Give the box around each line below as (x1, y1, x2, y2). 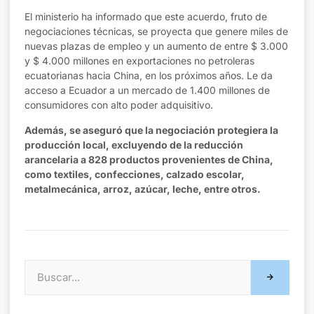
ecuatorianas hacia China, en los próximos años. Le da (25, 69, 273, 82)
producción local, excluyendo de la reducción (25, 138, 243, 151)
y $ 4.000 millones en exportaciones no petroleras (25, 55, 254, 67)
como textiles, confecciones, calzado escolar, (25, 168, 245, 180)
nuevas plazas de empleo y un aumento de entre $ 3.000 (25, 40, 288, 53)
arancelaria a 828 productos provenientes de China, (25, 153, 273, 165)
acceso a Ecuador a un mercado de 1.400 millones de (25, 84, 270, 97)
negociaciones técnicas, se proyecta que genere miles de (25, 25, 288, 38)
